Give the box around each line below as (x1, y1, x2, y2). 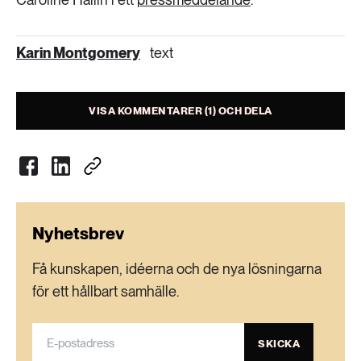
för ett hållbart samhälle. (32, 283, 179, 300)
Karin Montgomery (16, 44, 140, 61)
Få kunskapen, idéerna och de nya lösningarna (32, 260, 322, 277)
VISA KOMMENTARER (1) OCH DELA (89, 105, 272, 117)
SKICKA (258, 337, 300, 350)
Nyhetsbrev (32, 223, 124, 243)
